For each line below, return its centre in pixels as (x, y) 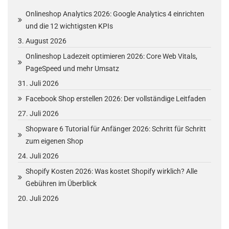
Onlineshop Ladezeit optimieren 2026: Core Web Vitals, (111, 56)
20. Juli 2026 (38, 198)
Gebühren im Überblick (61, 184)
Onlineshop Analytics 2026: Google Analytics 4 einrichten (115, 14)
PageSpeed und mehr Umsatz (72, 68)
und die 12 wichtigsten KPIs (69, 26)
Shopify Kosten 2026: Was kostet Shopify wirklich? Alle (111, 171)
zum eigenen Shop (54, 141)
